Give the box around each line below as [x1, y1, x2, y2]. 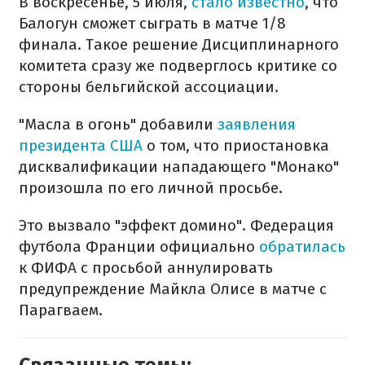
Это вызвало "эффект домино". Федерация [19, 216, 334, 235]
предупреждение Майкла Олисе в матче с [19, 279, 327, 298]
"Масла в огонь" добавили [19, 115, 218, 134]
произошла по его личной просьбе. [19, 178, 283, 197]
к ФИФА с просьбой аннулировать [19, 258, 273, 277]
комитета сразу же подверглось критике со [19, 56, 337, 75]
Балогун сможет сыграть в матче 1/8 [19, 14, 286, 33]
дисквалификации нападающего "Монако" [19, 157, 339, 176]
